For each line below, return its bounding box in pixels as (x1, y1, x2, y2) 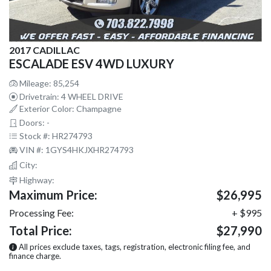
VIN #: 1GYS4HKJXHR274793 (18, 144, 134, 155)
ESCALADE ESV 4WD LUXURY (9, 56, 174, 71)
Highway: (18, 174, 54, 185)
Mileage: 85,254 (18, 77, 79, 88)
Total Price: (9, 223, 72, 238)
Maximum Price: (9, 187, 97, 202)
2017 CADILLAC (9, 44, 80, 56)
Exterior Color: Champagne (18, 103, 122, 114)
